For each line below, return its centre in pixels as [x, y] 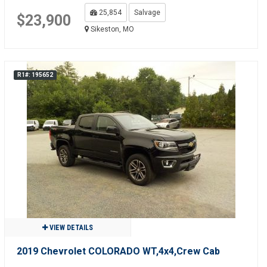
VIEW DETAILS [70, 228]
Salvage [147, 13]
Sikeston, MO [111, 29]
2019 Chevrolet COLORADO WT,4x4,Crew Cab [118, 251]
